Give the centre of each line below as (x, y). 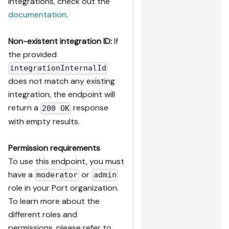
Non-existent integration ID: (60, 41)
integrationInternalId (58, 68)
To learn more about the (54, 201)
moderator (57, 175)
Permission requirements (54, 148)
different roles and (43, 215)
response (90, 108)
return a (24, 108)
